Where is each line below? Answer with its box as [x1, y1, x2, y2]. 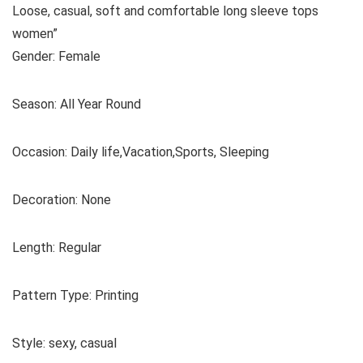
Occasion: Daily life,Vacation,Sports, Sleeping [12, 144, 269, 160]
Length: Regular [12, 240, 101, 255]
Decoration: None [12, 192, 111, 207]
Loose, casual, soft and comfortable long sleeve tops [12, 3, 318, 19]
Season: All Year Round [12, 96, 141, 112]
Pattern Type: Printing [12, 288, 139, 303]
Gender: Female [12, 49, 100, 64]
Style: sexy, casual [12, 335, 117, 351]
